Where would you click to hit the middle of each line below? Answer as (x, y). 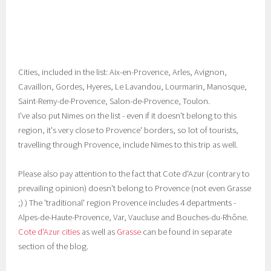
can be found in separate (187, 232)
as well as (99, 232)
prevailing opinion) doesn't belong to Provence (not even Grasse (135, 188)
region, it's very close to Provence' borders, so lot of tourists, (129, 130)
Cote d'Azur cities (49, 232)
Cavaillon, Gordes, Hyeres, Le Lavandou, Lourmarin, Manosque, (133, 87)
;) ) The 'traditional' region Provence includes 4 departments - (127, 203)
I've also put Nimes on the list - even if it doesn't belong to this (128, 116)
